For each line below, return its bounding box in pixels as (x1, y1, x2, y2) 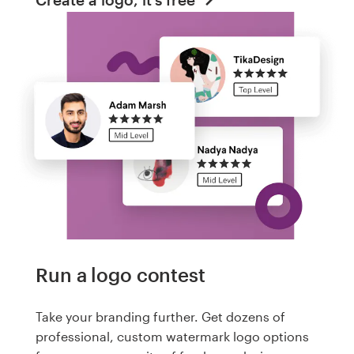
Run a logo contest (36, 262, 205, 286)
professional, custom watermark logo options (36, 329, 309, 345)
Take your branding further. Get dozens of (36, 309, 285, 325)
